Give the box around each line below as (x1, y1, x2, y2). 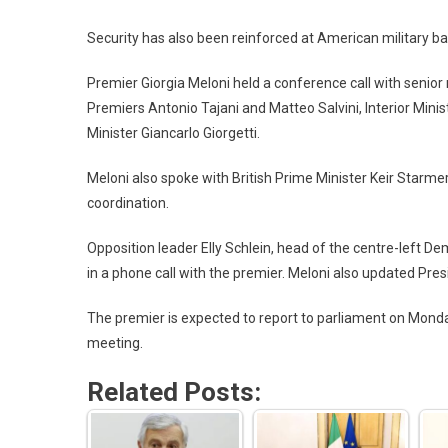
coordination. (87, 194, 169, 211)
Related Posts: (87, 376, 261, 407)
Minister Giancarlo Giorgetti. (87, 124, 260, 141)
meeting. (87, 334, 143, 351)
